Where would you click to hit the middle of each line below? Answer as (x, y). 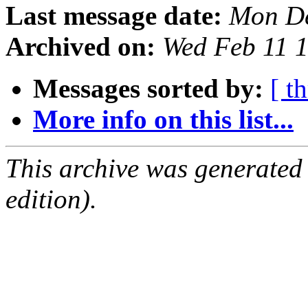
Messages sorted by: (148, 89)
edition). (51, 199)
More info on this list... (163, 120)
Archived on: (80, 47)
